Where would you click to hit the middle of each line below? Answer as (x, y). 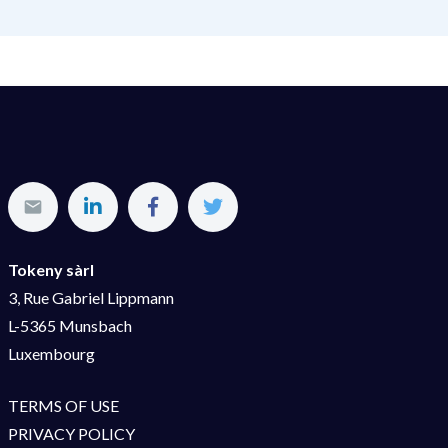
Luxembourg (51, 354)
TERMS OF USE (63, 406)
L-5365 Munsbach (69, 326)
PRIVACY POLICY (71, 434)
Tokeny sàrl (50, 270)
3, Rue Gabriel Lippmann (90, 298)
